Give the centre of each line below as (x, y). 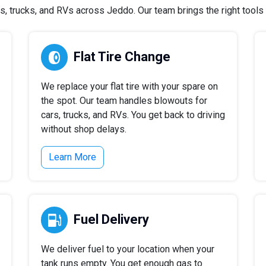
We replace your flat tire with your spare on (129, 86)
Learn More (72, 157)
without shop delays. (84, 129)
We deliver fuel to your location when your (128, 249)
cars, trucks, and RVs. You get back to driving (133, 115)
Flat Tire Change (122, 57)
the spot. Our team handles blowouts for (124, 101)
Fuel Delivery (111, 219)
